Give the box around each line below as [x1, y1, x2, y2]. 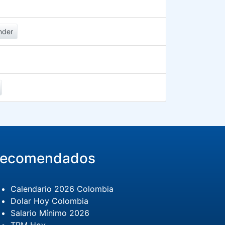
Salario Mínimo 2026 [10, 208, 89, 218]
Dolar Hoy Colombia [10, 196, 88, 206]
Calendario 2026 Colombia [10, 184, 114, 194]
